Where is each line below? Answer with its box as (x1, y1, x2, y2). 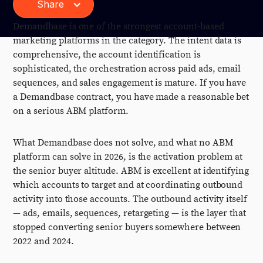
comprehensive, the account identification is (13, 49, 201, 60)
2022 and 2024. (13, 235, 74, 247)
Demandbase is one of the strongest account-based (13, 21, 224, 32)
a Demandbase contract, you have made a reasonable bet (13, 91, 249, 103)
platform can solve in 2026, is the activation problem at (13, 151, 243, 163)
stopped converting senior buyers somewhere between (13, 221, 241, 233)
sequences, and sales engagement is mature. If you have (13, 77, 247, 89)
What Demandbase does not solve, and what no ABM (13, 137, 233, 149)
